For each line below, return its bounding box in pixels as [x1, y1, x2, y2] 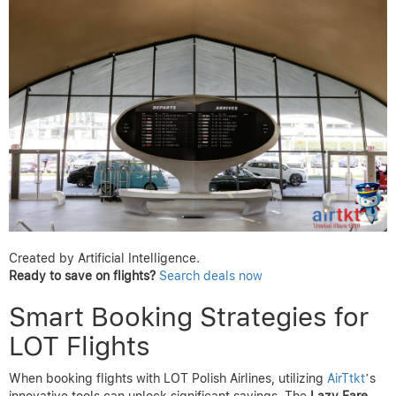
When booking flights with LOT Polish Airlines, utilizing [9, 371, 327, 386]
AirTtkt [327, 371, 365, 386]
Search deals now [159, 269, 263, 284]
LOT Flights [9, 330, 150, 362]
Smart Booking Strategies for [9, 301, 369, 333]
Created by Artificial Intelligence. [9, 251, 200, 266]
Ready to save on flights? [9, 269, 156, 284]
